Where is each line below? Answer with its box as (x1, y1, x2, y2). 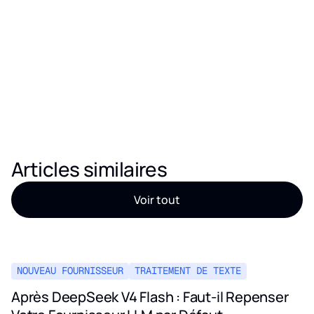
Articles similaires (11, 155, 168, 182)
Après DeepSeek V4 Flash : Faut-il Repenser (11, 287, 289, 306)
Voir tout (134, 191, 180, 207)
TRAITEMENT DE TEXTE (135, 264, 241, 278)
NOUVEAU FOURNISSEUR (17, 264, 123, 278)
